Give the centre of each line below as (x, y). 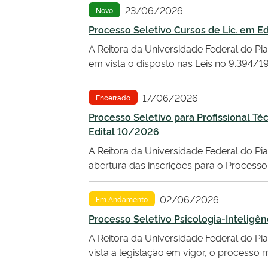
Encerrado (113, 97)
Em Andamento (122, 199)
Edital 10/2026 (124, 131)
